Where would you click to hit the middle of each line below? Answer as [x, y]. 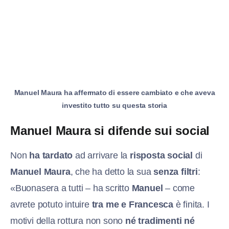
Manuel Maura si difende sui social [110, 131]
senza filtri [176, 172]
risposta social [162, 156]
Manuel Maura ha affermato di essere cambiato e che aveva [114, 93]
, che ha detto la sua [112, 172]
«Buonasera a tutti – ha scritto [71, 188]
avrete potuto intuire [51, 205]
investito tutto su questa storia [114, 106]
